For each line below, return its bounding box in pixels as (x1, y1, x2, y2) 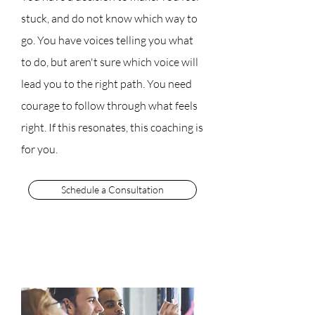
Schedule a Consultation (61, 184, 164, 195)
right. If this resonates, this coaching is (21, 120, 203, 134)
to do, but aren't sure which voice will (21, 55, 198, 69)
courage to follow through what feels (21, 98, 198, 112)
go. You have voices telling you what (21, 33, 193, 47)
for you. (21, 142, 58, 156)
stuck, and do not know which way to (21, 11, 198, 25)
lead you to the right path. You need (21, 77, 192, 91)
